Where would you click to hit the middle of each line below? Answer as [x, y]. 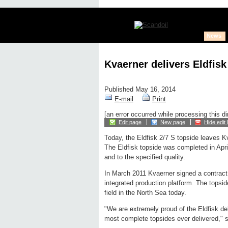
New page [173, 122]
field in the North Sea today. [145, 193]
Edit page [130, 122]
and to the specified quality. [145, 157]
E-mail [124, 99]
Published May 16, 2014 [140, 90]
